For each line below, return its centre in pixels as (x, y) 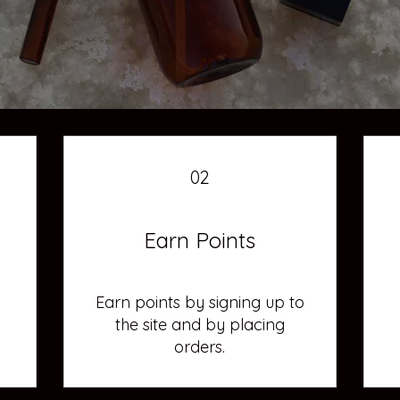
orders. (200, 346)
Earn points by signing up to (200, 302)
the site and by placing (200, 324)
